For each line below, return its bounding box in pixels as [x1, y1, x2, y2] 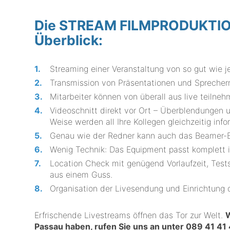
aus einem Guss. [50, 169, 113, 180]
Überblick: [34, 31, 103, 48]
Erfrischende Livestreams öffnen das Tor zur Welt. [34, 209, 226, 220]
